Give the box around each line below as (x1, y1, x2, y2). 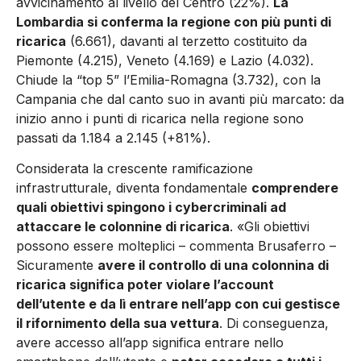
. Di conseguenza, (219, 315, 329, 332)
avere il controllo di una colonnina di (98, 257, 329, 274)
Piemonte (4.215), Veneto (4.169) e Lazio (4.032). (16, 52, 313, 68)
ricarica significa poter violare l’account (16, 276, 274, 293)
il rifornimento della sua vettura (16, 315, 219, 332)
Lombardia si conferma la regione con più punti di (16, 13, 331, 30)
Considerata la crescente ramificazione (16, 160, 253, 177)
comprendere (251, 180, 338, 197)
